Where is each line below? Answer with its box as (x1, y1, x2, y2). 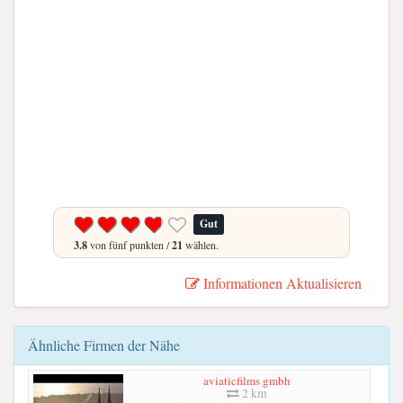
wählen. (183, 237, 219, 252)
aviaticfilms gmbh (203, 372, 291, 390)
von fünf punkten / (87, 237, 172, 252)
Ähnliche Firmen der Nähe (28, 335, 180, 354)
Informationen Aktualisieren (200, 273, 362, 292)
